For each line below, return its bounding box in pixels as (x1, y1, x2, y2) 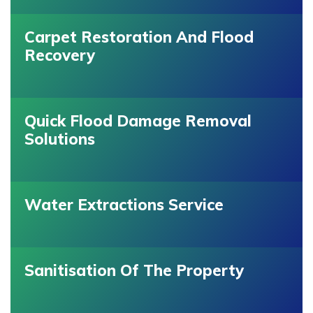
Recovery (24, 45, 95, 66)
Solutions (24, 129, 95, 150)
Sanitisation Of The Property (24, 261, 244, 281)
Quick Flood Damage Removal (24, 111, 252, 131)
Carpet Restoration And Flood (24, 27, 254, 48)
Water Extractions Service (24, 195, 224, 215)
